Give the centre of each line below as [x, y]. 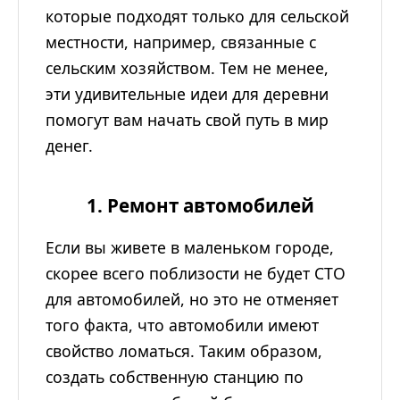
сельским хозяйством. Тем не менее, [187, 68]
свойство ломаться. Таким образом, [184, 351]
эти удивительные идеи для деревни [187, 94]
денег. [69, 146]
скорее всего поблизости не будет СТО [196, 274]
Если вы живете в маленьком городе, [190, 248]
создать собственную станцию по [175, 377]
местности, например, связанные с [181, 42]
